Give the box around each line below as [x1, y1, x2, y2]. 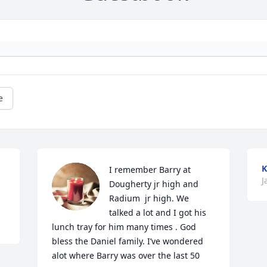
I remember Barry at [109, 164, 191, 176]
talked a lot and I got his [109, 207, 207, 219]
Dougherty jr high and [109, 178, 199, 190]
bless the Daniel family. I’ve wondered [52, 235, 204, 247]
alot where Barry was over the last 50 [52, 250, 200, 262]
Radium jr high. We [109, 193, 190, 204]
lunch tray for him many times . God [52, 221, 197, 233]
